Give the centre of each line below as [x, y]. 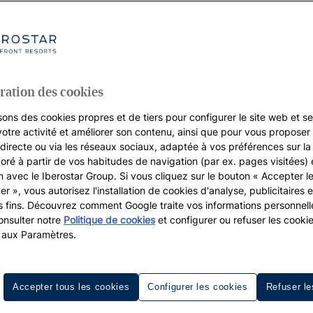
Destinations [195, 231]
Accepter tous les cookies [71, 287]
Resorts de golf [111, 231]
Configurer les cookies [198, 287]
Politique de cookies [109, 220]
